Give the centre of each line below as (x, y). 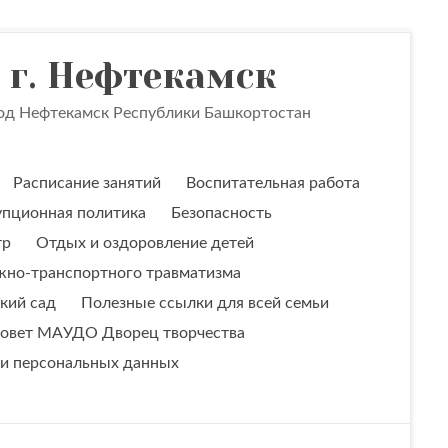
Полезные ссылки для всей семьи (205, 303)
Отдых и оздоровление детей (145, 243)
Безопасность (221, 213)
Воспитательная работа (273, 183)
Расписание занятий (87, 183)
